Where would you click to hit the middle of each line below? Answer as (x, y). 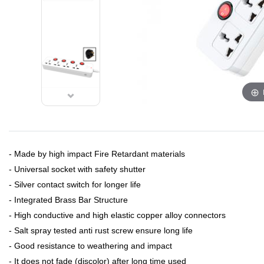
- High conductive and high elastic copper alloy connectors (117, 215)
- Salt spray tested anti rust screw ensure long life (101, 230)
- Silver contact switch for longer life (75, 184)
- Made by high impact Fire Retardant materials (97, 154)
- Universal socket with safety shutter (77, 169)
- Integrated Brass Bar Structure (68, 200)
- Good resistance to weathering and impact (90, 246)
